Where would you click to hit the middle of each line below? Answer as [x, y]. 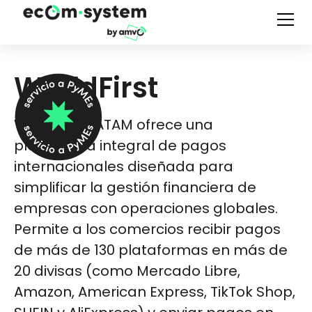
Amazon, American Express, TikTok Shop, [155, 292]
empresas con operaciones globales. [146, 208]
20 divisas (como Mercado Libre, [127, 271]
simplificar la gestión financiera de [135, 187]
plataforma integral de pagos [120, 146]
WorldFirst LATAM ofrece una [114, 125]
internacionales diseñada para [124, 166]
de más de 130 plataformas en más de [151, 250]
